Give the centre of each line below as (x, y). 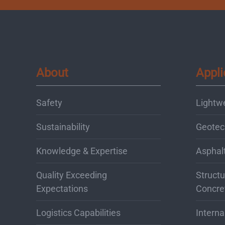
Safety (49, 102)
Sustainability (63, 127)
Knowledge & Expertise (82, 151)
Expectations (62, 188)
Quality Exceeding (72, 175)
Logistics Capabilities (78, 212)
